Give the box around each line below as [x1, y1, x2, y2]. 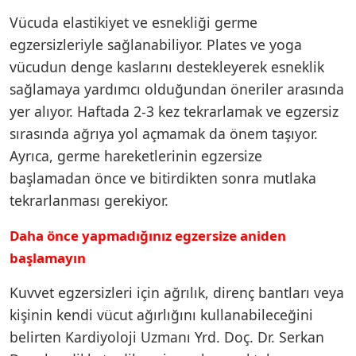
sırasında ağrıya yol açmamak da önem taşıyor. [10, 123, 318, 143]
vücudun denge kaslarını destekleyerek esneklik [10, 56, 324, 76]
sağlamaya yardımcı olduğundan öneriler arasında [10, 79, 344, 99]
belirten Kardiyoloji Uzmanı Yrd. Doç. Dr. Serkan [10, 327, 324, 346]
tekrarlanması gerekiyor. [10, 190, 168, 210]
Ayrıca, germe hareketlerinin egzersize [10, 145, 262, 165]
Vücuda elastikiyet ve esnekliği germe [10, 12, 257, 32]
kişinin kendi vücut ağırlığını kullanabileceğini [10, 304, 313, 324]
